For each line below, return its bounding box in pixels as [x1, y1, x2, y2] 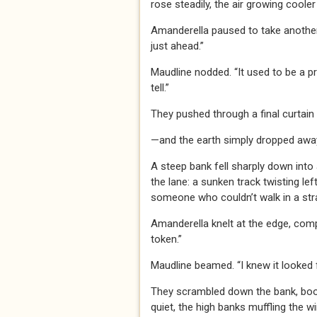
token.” [151, 233, 182, 246]
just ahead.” [151, 40, 204, 52]
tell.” [151, 81, 169, 94]
